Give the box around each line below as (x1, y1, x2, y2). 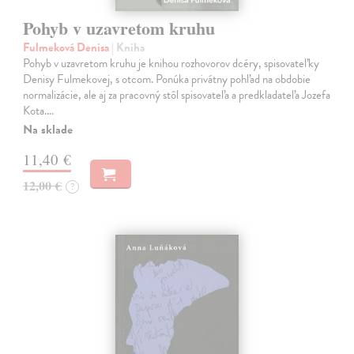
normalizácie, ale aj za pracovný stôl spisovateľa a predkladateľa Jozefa (23, 86, 331, 104)
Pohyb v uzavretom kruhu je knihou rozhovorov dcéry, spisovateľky (23, 55, 320, 73)
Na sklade (23, 120, 73, 140)
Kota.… (23, 102, 55, 120)
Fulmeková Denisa (23, 39, 112, 57)
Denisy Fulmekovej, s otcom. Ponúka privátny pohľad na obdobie (23, 70, 311, 88)
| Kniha (111, 39, 145, 57)
